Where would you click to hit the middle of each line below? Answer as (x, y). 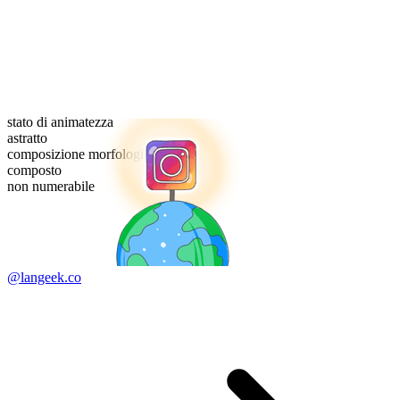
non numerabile (51, 187)
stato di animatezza (60, 122)
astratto (27, 138)
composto (34, 171)
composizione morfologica (82, 154)
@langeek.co (44, 278)
